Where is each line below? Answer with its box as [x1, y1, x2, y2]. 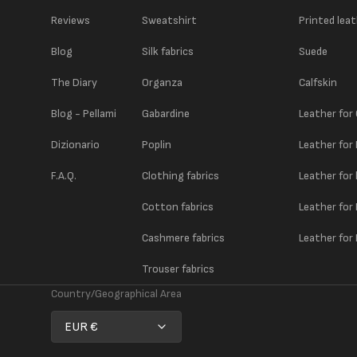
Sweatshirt [142, 14, 198, 27]
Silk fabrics [142, 45, 194, 58]
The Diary [51, 76, 97, 89]
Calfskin [299, 76, 338, 89]
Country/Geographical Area [51, 287, 182, 300]
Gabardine [142, 107, 190, 120]
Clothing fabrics [142, 169, 220, 182]
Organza [142, 76, 183, 89]
